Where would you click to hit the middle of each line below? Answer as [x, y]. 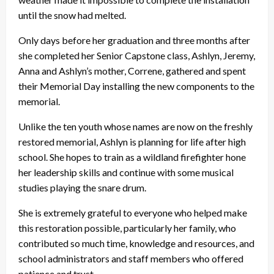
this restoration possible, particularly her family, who [127, 228]
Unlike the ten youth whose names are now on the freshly [135, 127]
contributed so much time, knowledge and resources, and [136, 243]
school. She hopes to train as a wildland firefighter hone [132, 157]
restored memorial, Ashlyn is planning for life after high [132, 142]
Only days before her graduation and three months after [134, 40]
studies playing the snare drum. [82, 188]
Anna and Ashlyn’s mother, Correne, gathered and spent [132, 71]
